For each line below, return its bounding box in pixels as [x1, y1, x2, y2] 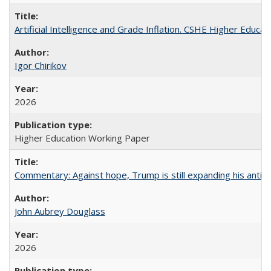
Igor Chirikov [15, 59, 67, 71]
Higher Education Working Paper [15, 132, 150, 144]
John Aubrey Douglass [15, 205, 105, 217]
